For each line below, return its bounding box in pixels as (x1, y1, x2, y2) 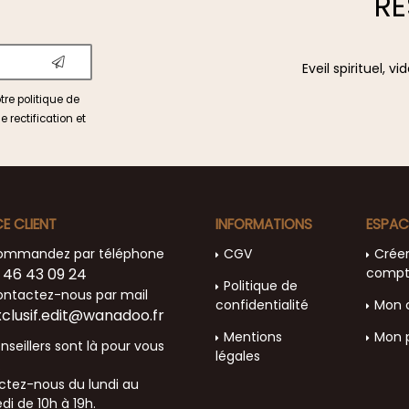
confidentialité (215, 296, 309, 315)
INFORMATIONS (215, 214, 312, 234)
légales (215, 347, 260, 366)
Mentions (224, 328, 282, 347)
